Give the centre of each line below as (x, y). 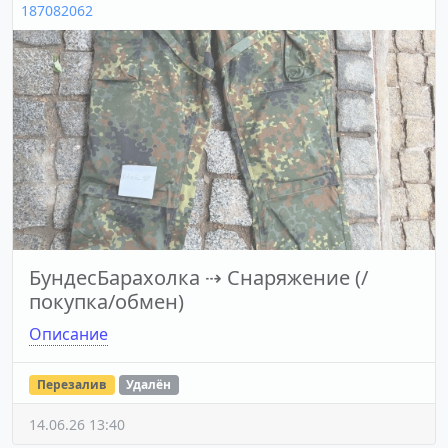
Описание (68, 333)
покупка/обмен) (106, 301)
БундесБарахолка (114, 277)
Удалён (149, 384)
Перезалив (71, 384)
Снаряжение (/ (297, 277)
